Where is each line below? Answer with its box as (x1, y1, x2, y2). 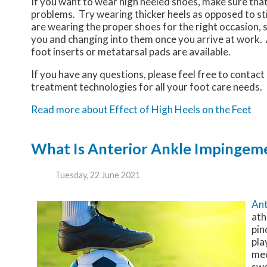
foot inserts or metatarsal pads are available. (31, 45, 232, 58)
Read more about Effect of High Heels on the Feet (31, 103, 252, 116)
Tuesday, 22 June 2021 (55, 170, 140, 181)
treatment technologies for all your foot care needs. (31, 80, 262, 94)
